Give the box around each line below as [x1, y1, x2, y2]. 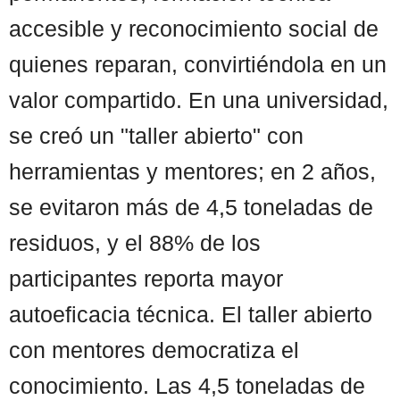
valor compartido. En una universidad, [9, 87, 388, 112]
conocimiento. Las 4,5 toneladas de [9, 372, 365, 398]
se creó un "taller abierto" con [9, 122, 304, 148]
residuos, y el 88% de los [9, 229, 261, 255]
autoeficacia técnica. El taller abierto [9, 301, 372, 327]
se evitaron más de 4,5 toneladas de [9, 194, 373, 220]
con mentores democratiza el [9, 337, 299, 362]
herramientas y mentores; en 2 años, [9, 158, 376, 184]
